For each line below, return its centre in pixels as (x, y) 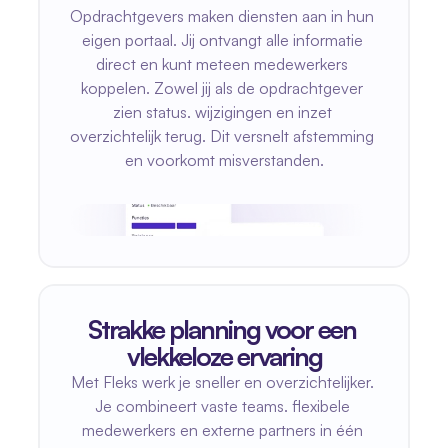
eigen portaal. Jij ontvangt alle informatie (222, 40)
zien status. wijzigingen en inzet (222, 112)
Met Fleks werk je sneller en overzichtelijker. (222, 382)
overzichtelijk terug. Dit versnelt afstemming (222, 136)
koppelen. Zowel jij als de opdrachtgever (222, 88)
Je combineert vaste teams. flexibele (222, 406)
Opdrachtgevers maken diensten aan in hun (222, 16)
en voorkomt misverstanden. (224, 160)
